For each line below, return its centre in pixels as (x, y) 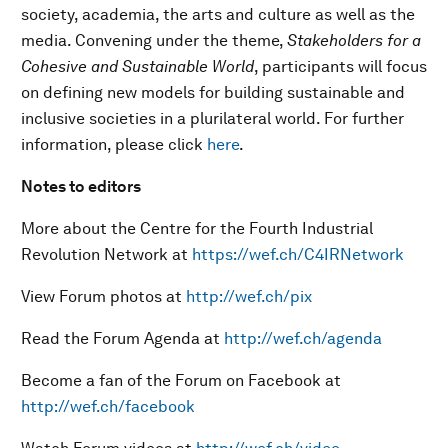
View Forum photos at (103, 296)
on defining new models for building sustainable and (213, 92)
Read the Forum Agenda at (122, 338)
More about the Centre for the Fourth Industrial (197, 228)
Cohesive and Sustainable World (137, 66)
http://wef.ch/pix (249, 296)
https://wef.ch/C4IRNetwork (298, 254)
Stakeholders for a (354, 40)
